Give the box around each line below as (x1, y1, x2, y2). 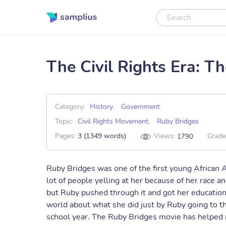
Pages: (55, 131, 78, 141)
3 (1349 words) (78, 131, 126, 141)
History (90, 102, 112, 111)
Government (121, 102, 160, 111)
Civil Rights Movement (78, 117, 148, 126)
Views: (154, 131, 177, 141)
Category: (55, 102, 85, 111)
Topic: (55, 117, 73, 126)
